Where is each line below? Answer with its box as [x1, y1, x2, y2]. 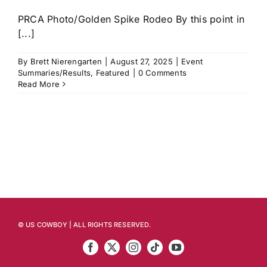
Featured [95, 68, 130, 78]
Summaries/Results [18, 68, 91, 78]
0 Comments [138, 68, 187, 78]
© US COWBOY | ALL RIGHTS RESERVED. [17, 221, 151, 229]
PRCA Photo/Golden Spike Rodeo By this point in [18, 13, 245, 26]
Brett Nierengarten [30, 57, 103, 67]
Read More [18, 79, 60, 89]
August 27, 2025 [110, 57, 173, 67]
